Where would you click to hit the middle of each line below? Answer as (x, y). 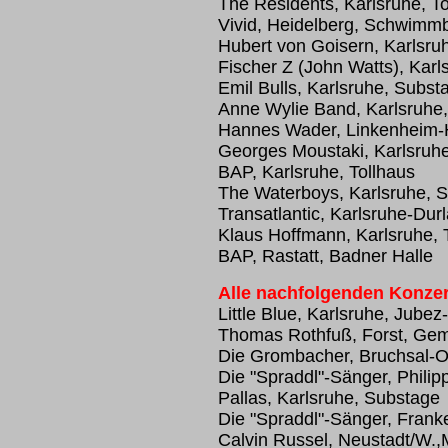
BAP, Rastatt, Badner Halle (325, 256)
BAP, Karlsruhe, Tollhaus (316, 172)
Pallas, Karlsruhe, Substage (329, 398)
